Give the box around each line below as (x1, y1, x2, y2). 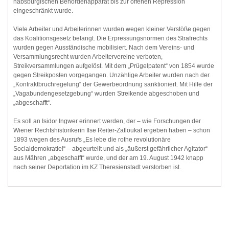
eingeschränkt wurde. (13, 7, 73, 15)
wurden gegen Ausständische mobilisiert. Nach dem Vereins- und (13, 44, 194, 52)
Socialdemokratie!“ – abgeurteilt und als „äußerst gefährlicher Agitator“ (13, 145, 208, 153)
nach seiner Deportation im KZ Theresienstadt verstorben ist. (13, 164, 181, 171)
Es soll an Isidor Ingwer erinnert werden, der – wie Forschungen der (13, 118, 201, 125)
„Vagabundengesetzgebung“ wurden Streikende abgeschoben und (13, 90, 199, 98)
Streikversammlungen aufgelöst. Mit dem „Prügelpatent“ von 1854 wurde (13, 62, 214, 70)
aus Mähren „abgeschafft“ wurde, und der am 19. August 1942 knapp (13, 154, 203, 162)
